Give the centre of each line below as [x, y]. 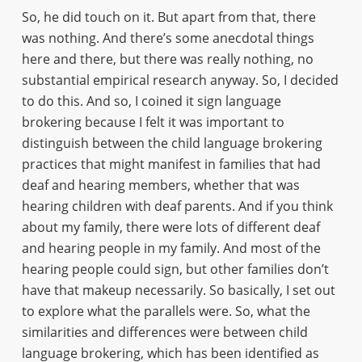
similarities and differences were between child [164, 332]
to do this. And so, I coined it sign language [151, 101]
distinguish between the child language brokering [172, 143]
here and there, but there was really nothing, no [167, 59]
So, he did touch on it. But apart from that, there [168, 17]
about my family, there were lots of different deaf [170, 227]
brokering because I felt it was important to [153, 122]
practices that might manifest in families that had [171, 164]
